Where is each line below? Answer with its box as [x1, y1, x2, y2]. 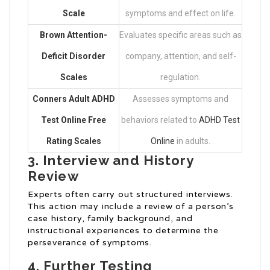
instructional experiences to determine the [28, 225, 219, 236]
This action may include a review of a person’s [28, 201, 234, 212]
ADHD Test [199, 115, 240, 125]
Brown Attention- [40, 30, 107, 40]
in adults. [175, 136, 210, 146]
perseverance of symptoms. [28, 237, 152, 248]
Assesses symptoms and [133, 94, 228, 104]
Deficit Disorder [42, 51, 105, 61]
